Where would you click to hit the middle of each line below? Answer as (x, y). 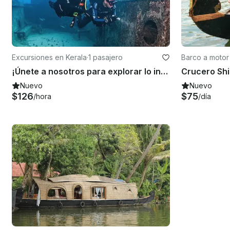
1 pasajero (106, 57)
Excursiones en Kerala (49, 57)
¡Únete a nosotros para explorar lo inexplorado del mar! (164, 71)
